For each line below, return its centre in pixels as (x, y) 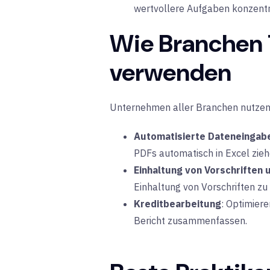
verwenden (171, 72)
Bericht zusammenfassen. (190, 220)
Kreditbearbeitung (177, 203)
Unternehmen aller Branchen (175, 107)
